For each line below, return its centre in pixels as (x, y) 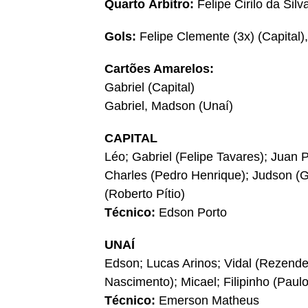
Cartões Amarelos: (159, 69)
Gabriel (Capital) (150, 88)
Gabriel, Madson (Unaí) (169, 106)
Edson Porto (193, 213)
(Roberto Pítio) (145, 194)
